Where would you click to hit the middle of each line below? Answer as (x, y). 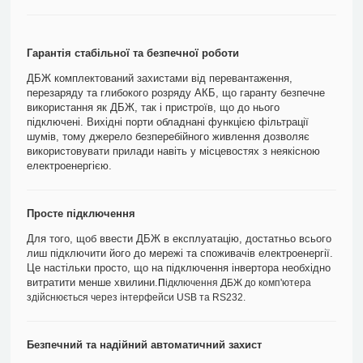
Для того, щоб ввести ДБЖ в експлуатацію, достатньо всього (179, 239)
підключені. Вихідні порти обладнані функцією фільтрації (168, 122)
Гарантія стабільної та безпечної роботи (133, 53)
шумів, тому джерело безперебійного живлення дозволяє (169, 137)
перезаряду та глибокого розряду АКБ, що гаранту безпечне (176, 93)
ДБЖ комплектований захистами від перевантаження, (160, 78)
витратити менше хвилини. (93, 282)
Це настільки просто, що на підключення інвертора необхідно (179, 268)
